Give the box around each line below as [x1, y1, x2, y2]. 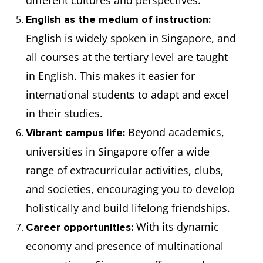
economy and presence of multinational [26, 239, 224, 253]
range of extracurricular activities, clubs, [26, 163, 224, 177]
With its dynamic [133, 220, 219, 234]
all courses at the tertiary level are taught [26, 50, 228, 64]
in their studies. [26, 106, 103, 120]
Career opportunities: [26, 221, 133, 234]
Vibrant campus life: [26, 126, 125, 139]
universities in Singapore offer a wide [26, 144, 210, 159]
